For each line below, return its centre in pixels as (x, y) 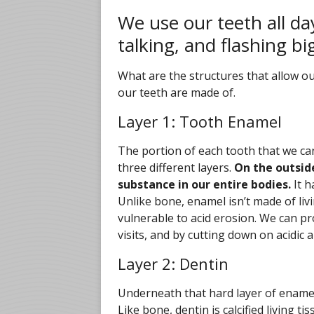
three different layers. (176, 168)
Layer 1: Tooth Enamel (200, 121)
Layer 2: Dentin (173, 264)
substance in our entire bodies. (204, 184)
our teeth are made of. (177, 93)
